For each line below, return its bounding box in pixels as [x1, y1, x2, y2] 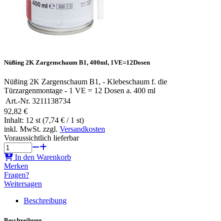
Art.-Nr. [5, 97, 30, 106]
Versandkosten [60, 125, 105, 134]
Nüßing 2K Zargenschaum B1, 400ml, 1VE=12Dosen [4, 59, 150, 67]
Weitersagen [4, 180, 42, 188]
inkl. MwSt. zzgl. [4, 125, 60, 134]
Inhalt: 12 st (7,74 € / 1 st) [4, 116, 84, 125]
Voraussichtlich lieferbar [4, 134, 79, 143]
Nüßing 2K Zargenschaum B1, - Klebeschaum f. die [4, 77, 167, 86]
